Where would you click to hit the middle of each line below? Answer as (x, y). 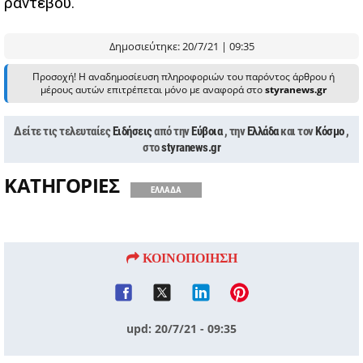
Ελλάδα (263, 132)
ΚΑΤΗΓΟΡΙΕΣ (62, 185)
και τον (298, 132)
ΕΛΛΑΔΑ (166, 190)
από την (173, 132)
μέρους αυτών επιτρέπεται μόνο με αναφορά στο (152, 90)
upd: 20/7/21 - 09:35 (181, 328)
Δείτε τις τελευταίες (63, 132)
